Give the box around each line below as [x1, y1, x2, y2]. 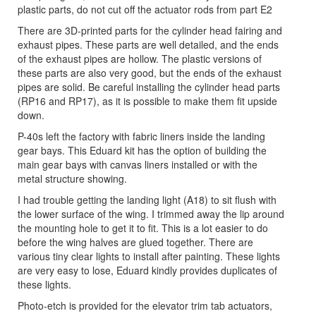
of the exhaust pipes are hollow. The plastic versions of [18, 51, 262, 66]
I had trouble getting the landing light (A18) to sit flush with [18, 192, 276, 207]
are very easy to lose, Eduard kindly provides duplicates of [18, 262, 277, 277]
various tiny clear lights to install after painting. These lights [18, 248, 280, 263]
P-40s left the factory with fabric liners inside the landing [18, 128, 265, 143]
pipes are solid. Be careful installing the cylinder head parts [18, 79, 280, 94]
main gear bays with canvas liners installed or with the [18, 157, 257, 171]
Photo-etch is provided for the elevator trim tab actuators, [18, 298, 272, 312]
